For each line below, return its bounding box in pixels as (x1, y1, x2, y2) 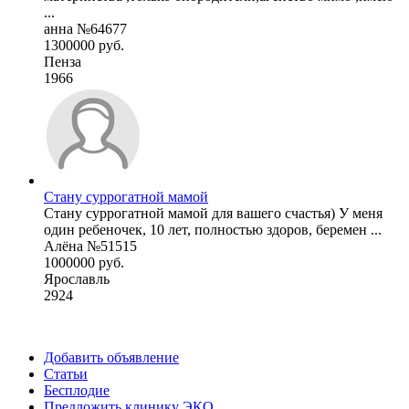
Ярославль (44, 270, 110, 287)
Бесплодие (44, 382, 110, 398)
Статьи (44, 365, 88, 382)
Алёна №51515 (44, 237, 137, 254)
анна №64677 (44, 20, 127, 37)
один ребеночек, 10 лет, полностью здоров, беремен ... (44, 221, 382, 237)
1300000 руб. (44, 37, 124, 53)
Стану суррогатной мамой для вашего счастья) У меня (44, 204, 383, 221)
